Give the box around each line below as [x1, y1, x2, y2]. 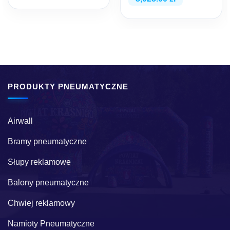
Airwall [8, 116, 33, 125]
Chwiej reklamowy [8, 198, 75, 207]
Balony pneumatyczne [8, 178, 89, 187]
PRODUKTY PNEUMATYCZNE [8, 82, 128, 91]
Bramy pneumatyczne [8, 137, 87, 146]
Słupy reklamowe [8, 157, 71, 166]
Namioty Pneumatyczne [8, 219, 94, 228]
